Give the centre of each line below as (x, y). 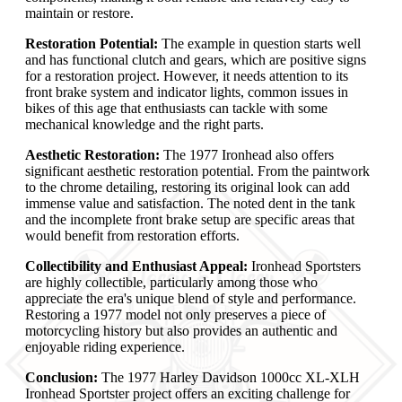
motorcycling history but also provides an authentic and (181, 330)
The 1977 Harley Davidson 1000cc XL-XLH (229, 377)
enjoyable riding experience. (105, 346)
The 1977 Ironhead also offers (247, 154)
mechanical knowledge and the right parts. (144, 124)
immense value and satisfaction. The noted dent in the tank (190, 203)
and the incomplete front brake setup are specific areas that (190, 219)
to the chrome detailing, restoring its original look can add (188, 187)
